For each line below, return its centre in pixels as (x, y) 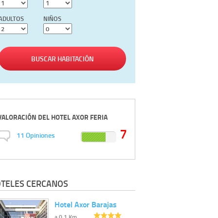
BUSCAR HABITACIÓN (62, 59)
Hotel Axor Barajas (86, 204)
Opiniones (40, 135)
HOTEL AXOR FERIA (79, 117)
